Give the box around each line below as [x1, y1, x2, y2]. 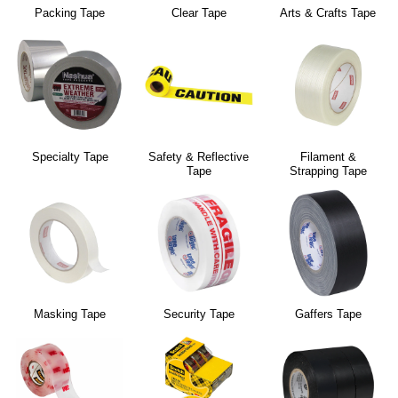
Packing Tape [35, 6, 106, 20]
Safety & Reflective [148, 149, 250, 163]
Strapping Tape [289, 163, 367, 178]
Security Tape [163, 306, 235, 321]
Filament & [299, 149, 356, 163]
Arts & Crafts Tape [280, 6, 377, 20]
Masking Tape [34, 306, 107, 321]
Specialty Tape [31, 149, 108, 163]
